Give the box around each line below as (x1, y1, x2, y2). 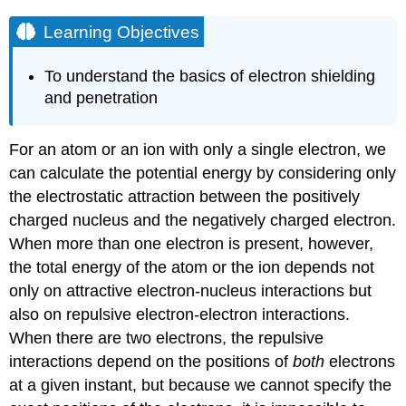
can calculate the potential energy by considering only (9, 163, 397, 182)
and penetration (44, 89, 159, 108)
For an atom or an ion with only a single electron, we (9, 140, 387, 159)
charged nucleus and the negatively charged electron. (9, 210, 397, 229)
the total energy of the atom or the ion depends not (9, 257, 375, 276)
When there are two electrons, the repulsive (9, 328, 324, 347)
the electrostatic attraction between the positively (9, 187, 361, 206)
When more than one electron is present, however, (9, 234, 374, 253)
